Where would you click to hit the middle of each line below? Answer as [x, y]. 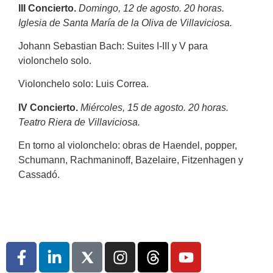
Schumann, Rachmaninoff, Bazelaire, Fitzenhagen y [131, 160]
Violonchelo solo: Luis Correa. [83, 84]
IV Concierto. [48, 107]
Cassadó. [39, 175]
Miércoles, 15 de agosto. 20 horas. [154, 107]
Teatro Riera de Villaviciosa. [79, 122]
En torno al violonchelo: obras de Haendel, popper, [128, 146]
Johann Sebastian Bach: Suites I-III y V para [113, 46]
